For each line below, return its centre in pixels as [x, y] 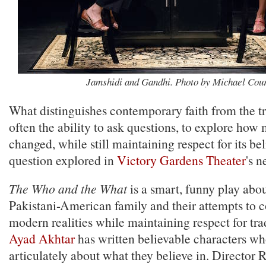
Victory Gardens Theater [181, 160]
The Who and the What [68, 189]
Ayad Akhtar [42, 238]
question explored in [63, 160]
